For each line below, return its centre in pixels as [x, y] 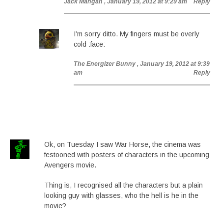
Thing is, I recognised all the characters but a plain [124, 185]
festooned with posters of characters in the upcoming [127, 155]
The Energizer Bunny [105, 64]
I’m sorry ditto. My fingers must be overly [137, 34]
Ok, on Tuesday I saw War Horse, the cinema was [123, 144]
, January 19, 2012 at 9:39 [173, 64]
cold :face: [89, 44]
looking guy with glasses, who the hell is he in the [121, 195]
